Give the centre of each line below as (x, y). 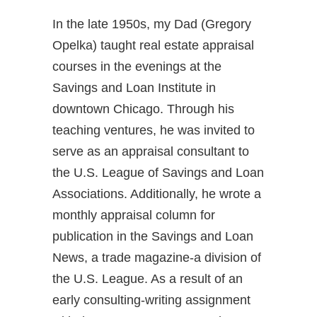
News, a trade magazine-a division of (157, 258)
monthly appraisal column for (134, 215)
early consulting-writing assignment (151, 300)
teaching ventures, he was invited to (154, 131)
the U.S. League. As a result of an (148, 279)
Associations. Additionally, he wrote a (157, 194)
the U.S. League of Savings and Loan (158, 173)
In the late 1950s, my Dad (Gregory (152, 24)
